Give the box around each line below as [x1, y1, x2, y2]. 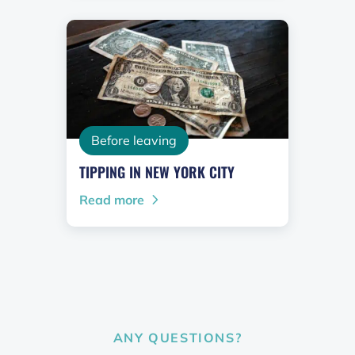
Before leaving [91, 132, 177, 149]
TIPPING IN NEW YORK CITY [79, 162, 235, 183]
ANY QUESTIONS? [113, 330, 242, 346]
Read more [79, 192, 144, 208]
